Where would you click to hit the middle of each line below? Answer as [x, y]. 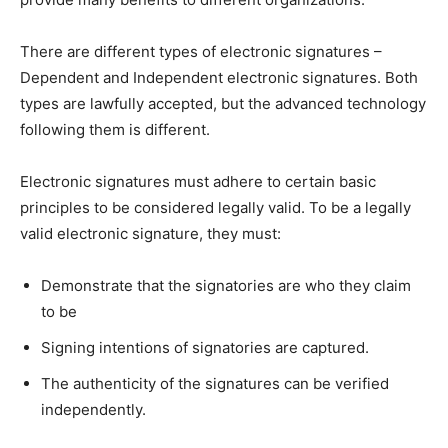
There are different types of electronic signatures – [201, 51]
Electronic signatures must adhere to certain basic [198, 181]
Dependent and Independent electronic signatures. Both [219, 77]
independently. [93, 409]
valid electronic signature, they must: [150, 233]
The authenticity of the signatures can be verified [215, 383]
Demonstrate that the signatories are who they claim [226, 285]
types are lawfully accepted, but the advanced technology [223, 103]
